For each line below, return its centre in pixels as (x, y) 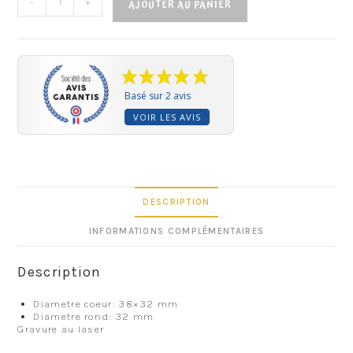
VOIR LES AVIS (167, 117)
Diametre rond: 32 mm (94, 316)
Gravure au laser (61, 329)
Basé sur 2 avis (158, 95)
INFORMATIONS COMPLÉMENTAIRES (176, 230)
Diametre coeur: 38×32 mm (106, 303)
